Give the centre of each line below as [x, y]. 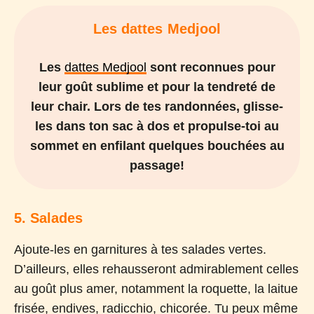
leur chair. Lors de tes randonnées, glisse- [157, 106]
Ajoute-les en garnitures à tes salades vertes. [140, 249]
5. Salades [48, 218]
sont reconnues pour [211, 67]
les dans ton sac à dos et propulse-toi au [157, 126]
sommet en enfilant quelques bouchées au [157, 145]
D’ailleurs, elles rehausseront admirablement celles [156, 269]
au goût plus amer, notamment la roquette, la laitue [156, 288]
